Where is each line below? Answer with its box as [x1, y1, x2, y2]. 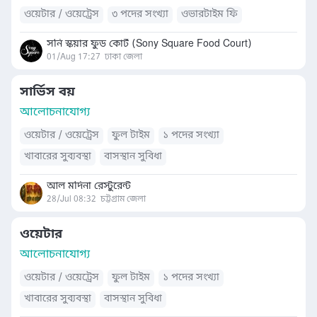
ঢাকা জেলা [105, 52, 142, 63]
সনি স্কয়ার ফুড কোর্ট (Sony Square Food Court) [47, 38, 252, 51]
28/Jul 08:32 [47, 194, 96, 205]
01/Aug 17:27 [47, 52, 100, 63]
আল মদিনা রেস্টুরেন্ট [47, 180, 131, 193]
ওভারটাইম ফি [181, 8, 238, 21]
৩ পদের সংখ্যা [112, 8, 168, 21]
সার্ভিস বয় [20, 83, 75, 100]
